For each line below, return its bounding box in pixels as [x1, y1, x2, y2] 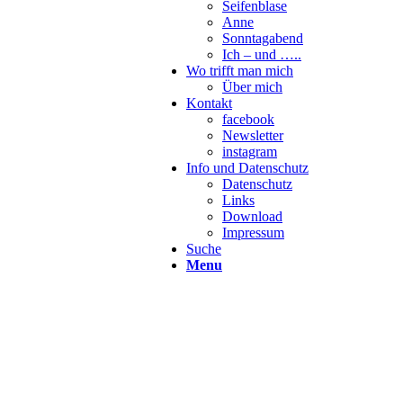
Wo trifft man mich [186, 63, 293, 78]
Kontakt [186, 95, 232, 111]
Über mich [222, 79, 282, 94]
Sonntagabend [222, 31, 303, 46]
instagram [222, 144, 277, 159]
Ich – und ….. [222, 47, 301, 62]
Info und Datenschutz [186, 160, 309, 175]
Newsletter [222, 128, 283, 143]
